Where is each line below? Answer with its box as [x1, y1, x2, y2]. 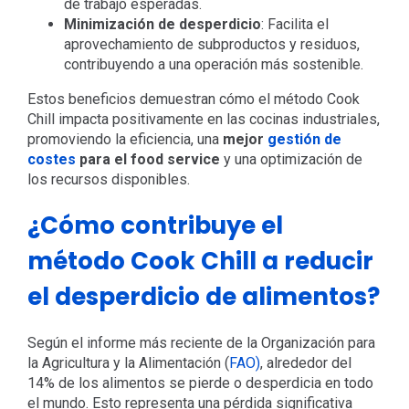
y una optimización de [219, 150, 362, 168]
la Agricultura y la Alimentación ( [26, 353, 229, 372]
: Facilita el [260, 15, 329, 33]
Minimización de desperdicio [63, 15, 261, 33]
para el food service [75, 150, 220, 168]
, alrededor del [259, 353, 351, 372]
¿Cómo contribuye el [26, 208, 283, 242]
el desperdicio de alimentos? [26, 279, 380, 313]
